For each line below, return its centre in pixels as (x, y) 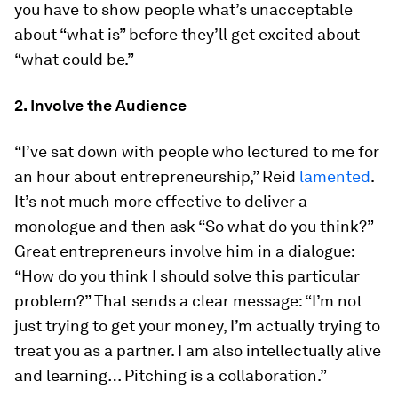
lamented (335, 176)
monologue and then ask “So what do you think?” (194, 226)
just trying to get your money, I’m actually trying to (197, 326)
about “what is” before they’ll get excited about (187, 34)
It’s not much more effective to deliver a (161, 201)
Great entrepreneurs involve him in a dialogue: (184, 251)
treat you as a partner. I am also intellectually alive (198, 350)
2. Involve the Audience (100, 105)
